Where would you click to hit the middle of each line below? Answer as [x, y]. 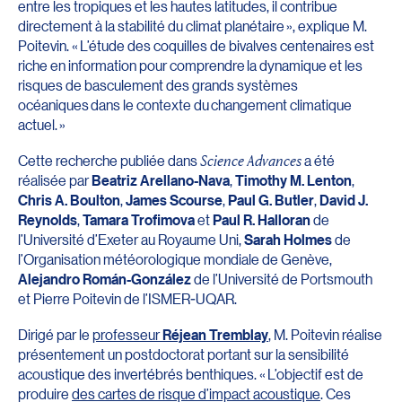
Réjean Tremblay [215, 334]
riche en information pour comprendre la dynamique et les [190, 65]
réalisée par [55, 179]
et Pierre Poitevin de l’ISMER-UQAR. [127, 298]
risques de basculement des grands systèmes [158, 84]
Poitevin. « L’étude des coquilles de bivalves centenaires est [196, 45]
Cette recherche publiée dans [109, 160]
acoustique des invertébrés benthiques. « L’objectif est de [191, 373]
